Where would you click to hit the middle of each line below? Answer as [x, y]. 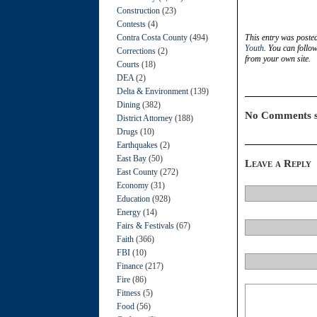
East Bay [132, 158]
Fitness [129, 293]
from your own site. [278, 58]
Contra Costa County [152, 37]
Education [133, 198]
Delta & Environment [152, 91]
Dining [128, 104]
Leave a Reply [278, 163]
